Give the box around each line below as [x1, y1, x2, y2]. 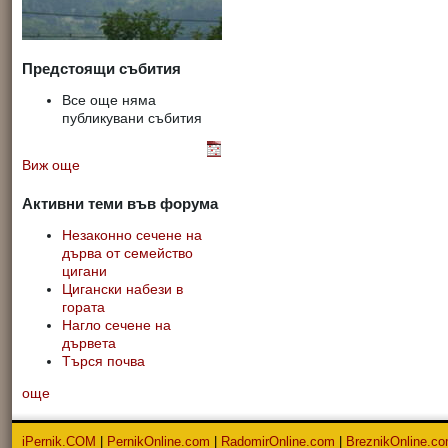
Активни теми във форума [22, 195, 218, 213]
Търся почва [62, 354, 145, 370]
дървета [62, 336, 116, 352]
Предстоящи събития [22, 60, 181, 78]
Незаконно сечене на [62, 228, 202, 244]
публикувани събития [62, 110, 202, 126]
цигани [62, 264, 107, 280]
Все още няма [62, 92, 156, 108]
